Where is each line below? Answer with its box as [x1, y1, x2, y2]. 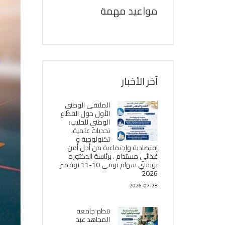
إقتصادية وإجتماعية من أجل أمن [67, 141, 158, 154]
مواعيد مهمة [100, 2, 158, 20]
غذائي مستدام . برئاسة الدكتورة [68, 150, 158, 163]
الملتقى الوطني [65, 98, 110, 111]
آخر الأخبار [122, 72, 158, 90]
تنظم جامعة [76, 204, 110, 217]
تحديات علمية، [71, 124, 110, 137]
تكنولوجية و [76, 133, 110, 146]
